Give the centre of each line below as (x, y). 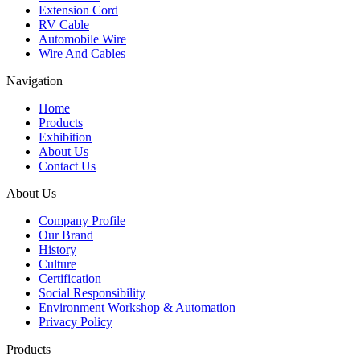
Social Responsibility (92, 293)
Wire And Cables (82, 53)
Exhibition (65, 137)
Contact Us (67, 166)
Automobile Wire (82, 39)
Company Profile (82, 221)
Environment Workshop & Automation (137, 307)
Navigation (35, 81)
